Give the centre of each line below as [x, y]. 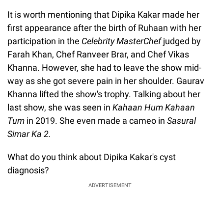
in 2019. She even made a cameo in [97, 121]
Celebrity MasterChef [121, 41]
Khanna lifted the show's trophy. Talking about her [104, 94]
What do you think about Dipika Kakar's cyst [92, 157]
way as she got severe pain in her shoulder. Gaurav [106, 81]
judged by [181, 41]
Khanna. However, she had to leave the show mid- [104, 68]
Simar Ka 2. [29, 134]
